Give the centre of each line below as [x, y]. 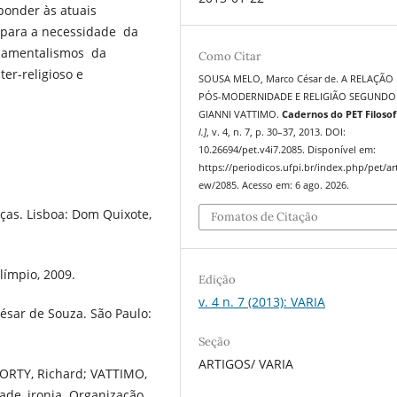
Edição [218, 280]
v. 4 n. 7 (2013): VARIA [262, 302]
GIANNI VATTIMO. [241, 115]
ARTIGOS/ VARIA [246, 364]
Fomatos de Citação [265, 216]
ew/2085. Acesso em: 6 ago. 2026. [274, 186]
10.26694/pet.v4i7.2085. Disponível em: [288, 150]
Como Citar [230, 57]
